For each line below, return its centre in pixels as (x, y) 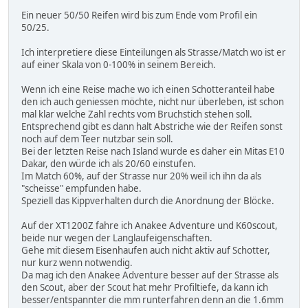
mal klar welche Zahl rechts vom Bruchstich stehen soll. (137, 114)
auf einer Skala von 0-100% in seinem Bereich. (119, 65)
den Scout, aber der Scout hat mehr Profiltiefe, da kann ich (145, 288)
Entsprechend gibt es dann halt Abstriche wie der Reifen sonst (152, 127)
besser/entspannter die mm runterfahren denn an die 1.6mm (152, 300)
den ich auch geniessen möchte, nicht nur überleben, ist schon (153, 102)
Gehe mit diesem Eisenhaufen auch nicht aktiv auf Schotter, (146, 251)
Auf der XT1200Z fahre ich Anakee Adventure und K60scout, (150, 226)
